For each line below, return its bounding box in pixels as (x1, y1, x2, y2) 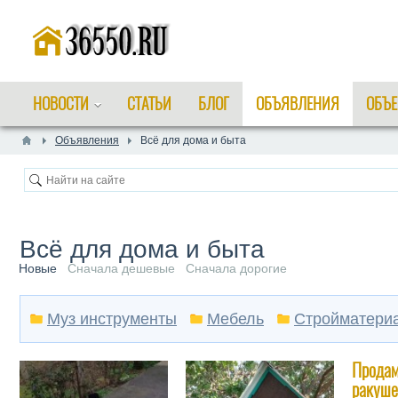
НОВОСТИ (33, 92, 89, 115)
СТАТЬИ (127, 92, 171, 115)
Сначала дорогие (186, 261, 287, 275)
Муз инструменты (47, 310, 177, 328)
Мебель (207, 310, 264, 328)
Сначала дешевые (68, 261, 175, 275)
